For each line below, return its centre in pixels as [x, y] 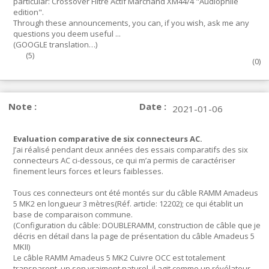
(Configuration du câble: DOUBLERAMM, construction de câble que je [137, 225]
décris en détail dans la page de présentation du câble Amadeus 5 [134, 236]
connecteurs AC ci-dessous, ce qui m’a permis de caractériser [124, 160]
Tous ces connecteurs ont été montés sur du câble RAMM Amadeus [136, 193]
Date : [153, 106]
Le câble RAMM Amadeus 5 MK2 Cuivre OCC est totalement [119, 258]
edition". [29, 12]
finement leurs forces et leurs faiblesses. [88, 171]
